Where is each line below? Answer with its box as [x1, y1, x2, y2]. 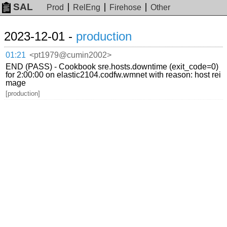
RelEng [73, 3, 101, 12]
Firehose [109, 3, 142, 12]
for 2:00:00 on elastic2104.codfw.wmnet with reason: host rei [6, 70, 221, 79]
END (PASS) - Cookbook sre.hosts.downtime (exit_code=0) [6, 62, 219, 71]
